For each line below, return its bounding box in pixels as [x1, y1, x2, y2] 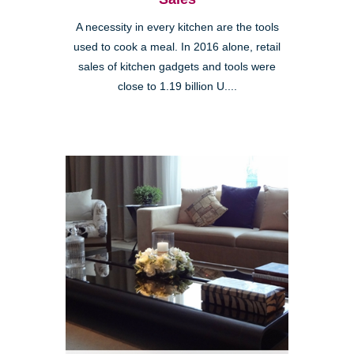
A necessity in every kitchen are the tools [75, 21, 279, 34]
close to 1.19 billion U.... [117, 81, 237, 93]
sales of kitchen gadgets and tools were [78, 61, 276, 73]
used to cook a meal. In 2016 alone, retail [73, 41, 281, 54]
